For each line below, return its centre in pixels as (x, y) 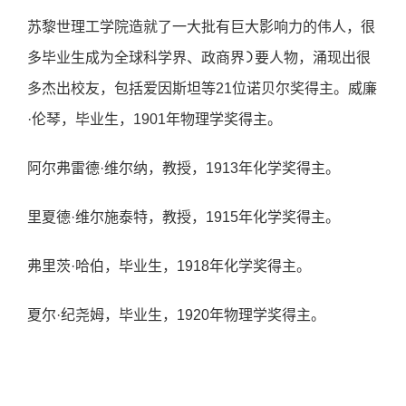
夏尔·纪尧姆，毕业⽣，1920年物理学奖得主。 (176, 314)
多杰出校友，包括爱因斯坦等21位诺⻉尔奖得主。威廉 (202, 88)
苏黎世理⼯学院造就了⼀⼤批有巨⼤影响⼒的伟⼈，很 (201, 26)
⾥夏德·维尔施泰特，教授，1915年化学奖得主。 (184, 217)
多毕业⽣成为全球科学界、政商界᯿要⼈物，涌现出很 (199, 57)
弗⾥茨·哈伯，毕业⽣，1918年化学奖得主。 (169, 266)
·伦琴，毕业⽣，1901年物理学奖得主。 (155, 119)
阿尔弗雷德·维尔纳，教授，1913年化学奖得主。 (184, 168)
